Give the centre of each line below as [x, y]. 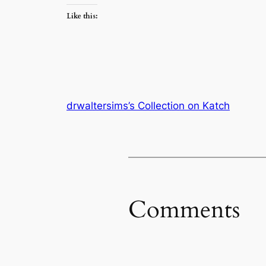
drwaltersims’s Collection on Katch [148, 106]
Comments [184, 210]
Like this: [82, 16]
